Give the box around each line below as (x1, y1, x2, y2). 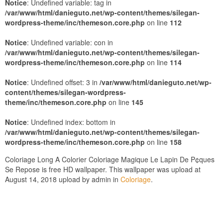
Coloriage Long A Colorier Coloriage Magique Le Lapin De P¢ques (5, 154, 215, 164)
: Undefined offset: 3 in (27, 77, 100, 87)
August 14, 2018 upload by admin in (5, 174, 120, 184)
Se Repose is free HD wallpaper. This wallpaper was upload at (5, 164, 201, 174)
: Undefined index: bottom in (27, 117, 115, 127)
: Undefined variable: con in (27, 37, 113, 47)
